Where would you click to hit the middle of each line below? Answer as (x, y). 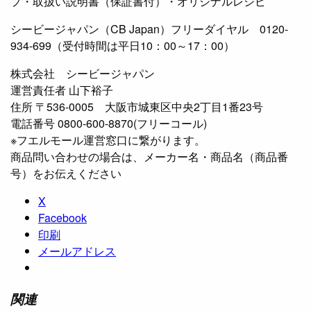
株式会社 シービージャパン (83, 74)
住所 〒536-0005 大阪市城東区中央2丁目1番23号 (137, 107)
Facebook (62, 218)
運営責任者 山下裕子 (62, 90)
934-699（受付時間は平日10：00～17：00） (123, 46)
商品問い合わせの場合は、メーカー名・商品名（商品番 (149, 157)
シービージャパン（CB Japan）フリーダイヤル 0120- (149, 29)
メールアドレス (77, 251)
